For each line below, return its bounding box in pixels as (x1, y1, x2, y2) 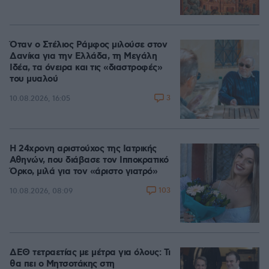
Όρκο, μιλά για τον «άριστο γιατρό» (10, 166, 157, 178)
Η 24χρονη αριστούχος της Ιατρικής (10, 143, 157, 155)
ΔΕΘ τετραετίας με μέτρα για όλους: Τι (10, 247, 171, 259)
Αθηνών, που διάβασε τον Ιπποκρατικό (10, 154, 169, 166)
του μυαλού (10, 73, 58, 85)
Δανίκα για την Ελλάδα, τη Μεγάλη (10, 50, 157, 62)
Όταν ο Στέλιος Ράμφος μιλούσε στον (10, 39, 167, 51)
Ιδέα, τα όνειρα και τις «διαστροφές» (10, 62, 162, 74)
